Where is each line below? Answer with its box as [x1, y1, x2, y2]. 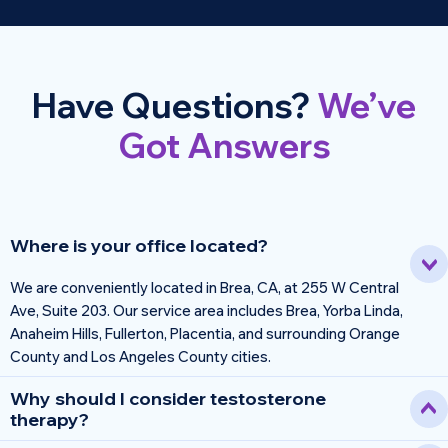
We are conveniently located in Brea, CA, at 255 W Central [10, 277, 399, 297]
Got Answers [117, 124, 331, 168]
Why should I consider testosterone [10, 387, 326, 411]
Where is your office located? [10, 233, 268, 257]
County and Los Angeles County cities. [10, 346, 271, 366]
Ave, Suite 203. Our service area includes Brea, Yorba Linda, [10, 300, 403, 320]
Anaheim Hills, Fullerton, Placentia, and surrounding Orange [10, 323, 400, 343]
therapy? [10, 408, 89, 432]
